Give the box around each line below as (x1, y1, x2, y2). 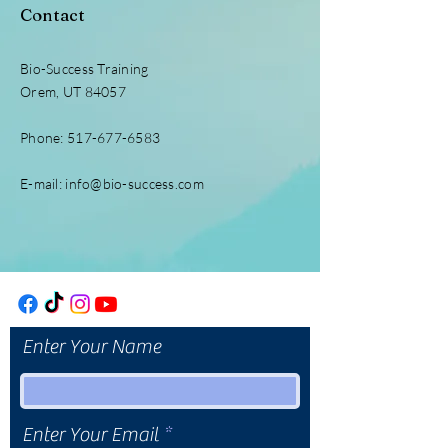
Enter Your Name (22, 334, 161, 358)
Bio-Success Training (20, 59, 149, 77)
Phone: (20, 128, 67, 146)
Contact (20, 3, 85, 25)
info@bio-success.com (65, 174, 204, 192)
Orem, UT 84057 (20, 82, 126, 100)
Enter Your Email (22, 422, 159, 446)
